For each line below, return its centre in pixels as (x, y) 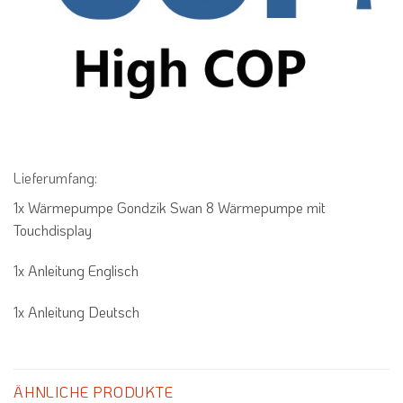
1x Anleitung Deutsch (76, 312)
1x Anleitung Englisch (76, 271)
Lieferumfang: (55, 177)
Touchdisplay (53, 229)
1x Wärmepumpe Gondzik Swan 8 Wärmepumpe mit (170, 207)
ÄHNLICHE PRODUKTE (94, 391)
